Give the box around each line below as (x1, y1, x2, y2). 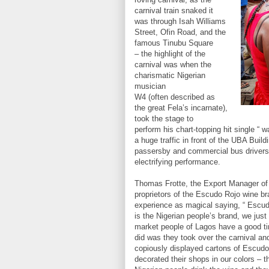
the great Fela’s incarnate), (134, 103, 228, 112)
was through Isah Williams (134, 17, 226, 26)
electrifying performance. (134, 157, 220, 166)
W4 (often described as (134, 92, 215, 101)
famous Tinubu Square (134, 38, 213, 47)
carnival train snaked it (134, 6, 213, 15)
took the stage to (134, 114, 193, 123)
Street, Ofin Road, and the (134, 28, 226, 37)
